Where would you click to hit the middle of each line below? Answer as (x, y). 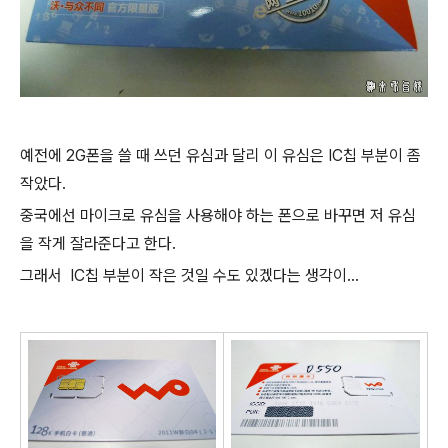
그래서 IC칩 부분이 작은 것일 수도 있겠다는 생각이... (189, 275)
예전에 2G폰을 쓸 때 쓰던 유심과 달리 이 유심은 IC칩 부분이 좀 (220, 155)
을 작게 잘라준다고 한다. (98, 243)
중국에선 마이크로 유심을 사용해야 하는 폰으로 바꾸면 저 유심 (218, 215)
